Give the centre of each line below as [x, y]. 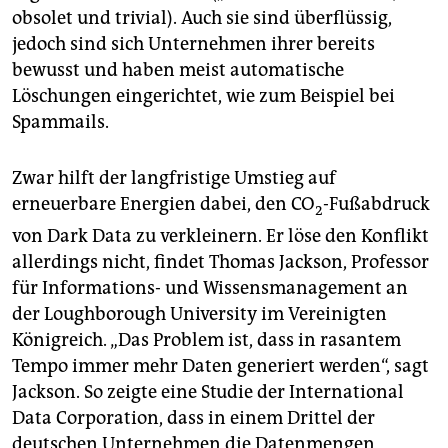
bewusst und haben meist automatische [178, 70]
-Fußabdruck [376, 204]
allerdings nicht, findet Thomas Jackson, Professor [220, 261]
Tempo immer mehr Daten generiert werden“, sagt [220, 365]
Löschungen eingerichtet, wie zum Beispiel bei [203, 96]
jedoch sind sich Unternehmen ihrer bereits [193, 44]
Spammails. [60, 122]
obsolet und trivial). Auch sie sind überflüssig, [202, 18]
